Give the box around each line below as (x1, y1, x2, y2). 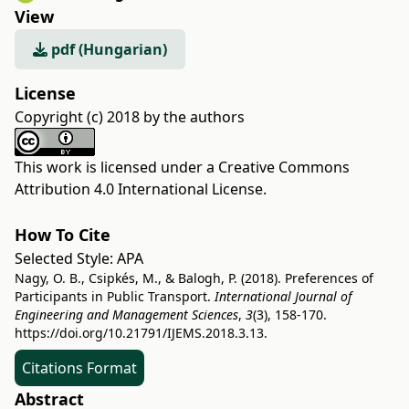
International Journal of (215, 288, 351, 306)
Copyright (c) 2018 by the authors (15, 107, 245, 128)
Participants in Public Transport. (15, 288, 215, 306)
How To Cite (15, 224, 110, 246)
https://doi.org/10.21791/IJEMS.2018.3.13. (15, 324, 267, 342)
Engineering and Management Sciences (15, 306, 238, 324)
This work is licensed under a (15, 157, 218, 178)
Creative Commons (218, 157, 350, 178)
